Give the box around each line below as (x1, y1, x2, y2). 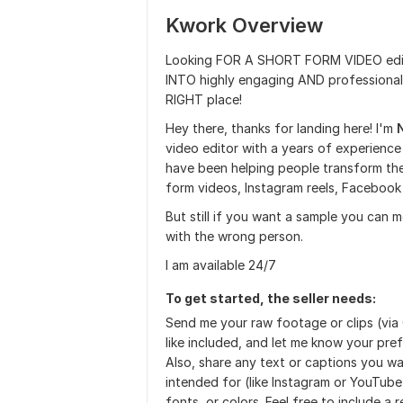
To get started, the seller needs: (166, 291, 376, 306)
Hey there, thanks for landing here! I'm (166, 121, 397, 136)
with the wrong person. (166, 228, 303, 244)
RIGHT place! (166, 92, 242, 107)
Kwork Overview (166, 13, 323, 37)
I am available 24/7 (166, 257, 280, 273)
